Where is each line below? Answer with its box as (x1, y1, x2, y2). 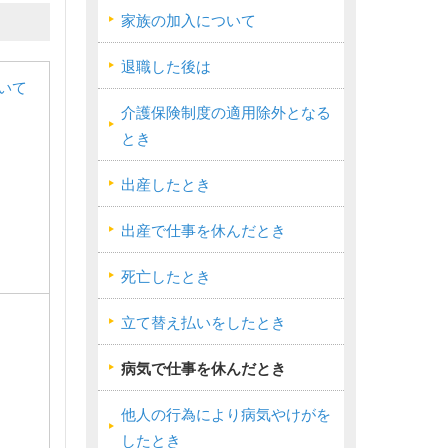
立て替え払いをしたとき (121, 315, 286, 331)
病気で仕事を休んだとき (121, 361, 286, 377)
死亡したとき (121, 269, 211, 285)
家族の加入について (121, 13, 256, 29)
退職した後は (121, 59, 211, 75)
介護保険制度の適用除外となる (121, 105, 331, 121)
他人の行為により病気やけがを (121, 407, 331, 423)
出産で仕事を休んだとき (121, 223, 286, 239)
